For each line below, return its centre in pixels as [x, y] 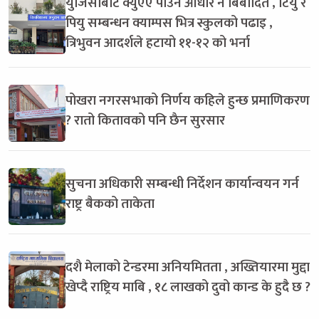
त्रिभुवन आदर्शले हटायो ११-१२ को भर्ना [158, 42]
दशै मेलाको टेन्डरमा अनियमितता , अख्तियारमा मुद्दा [188, 267]
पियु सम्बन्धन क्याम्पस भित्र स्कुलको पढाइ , [169, 22]
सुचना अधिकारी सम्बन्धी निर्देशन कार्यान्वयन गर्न [182, 183]
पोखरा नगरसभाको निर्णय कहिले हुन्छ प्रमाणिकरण [188, 100]
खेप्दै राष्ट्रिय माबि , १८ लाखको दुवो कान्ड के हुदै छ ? [188, 287]
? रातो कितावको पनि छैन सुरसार [145, 120]
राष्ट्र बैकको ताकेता [110, 203]
